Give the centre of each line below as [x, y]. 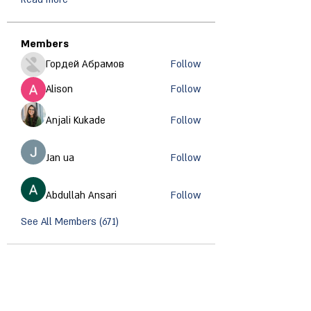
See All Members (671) [70, 221]
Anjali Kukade [76, 120]
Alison [59, 89]
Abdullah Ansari [81, 195]
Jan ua [60, 158]
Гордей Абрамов [85, 64]
